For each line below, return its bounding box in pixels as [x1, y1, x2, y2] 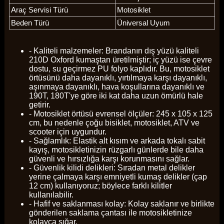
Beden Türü [10, 18, 49, 27]
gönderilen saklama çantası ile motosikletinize [28, 208, 192, 217]
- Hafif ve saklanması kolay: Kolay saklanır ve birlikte [28, 199, 214, 208]
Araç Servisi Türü [10, 5, 68, 14]
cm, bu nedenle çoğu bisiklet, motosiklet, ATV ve [28, 118, 199, 127]
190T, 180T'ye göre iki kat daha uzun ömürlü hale [28, 91, 203, 100]
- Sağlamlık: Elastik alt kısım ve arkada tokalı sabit [28, 136, 205, 145]
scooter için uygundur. [28, 127, 106, 136]
